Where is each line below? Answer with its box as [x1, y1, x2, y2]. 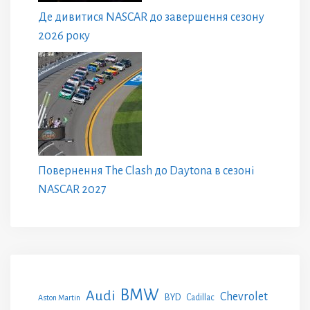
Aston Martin [38, 293, 80, 302]
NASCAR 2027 [38, 183, 107, 197]
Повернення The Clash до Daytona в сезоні [38, 165, 255, 178]
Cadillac [186, 293, 215, 303]
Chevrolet [220, 290, 268, 304]
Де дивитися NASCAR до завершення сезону [38, 11, 264, 24]
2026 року [38, 30, 90, 43]
